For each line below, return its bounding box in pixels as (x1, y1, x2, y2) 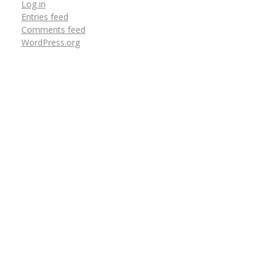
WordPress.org (21, 36, 80, 48)
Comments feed (21, 23, 85, 35)
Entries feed (21, 10, 68, 23)
